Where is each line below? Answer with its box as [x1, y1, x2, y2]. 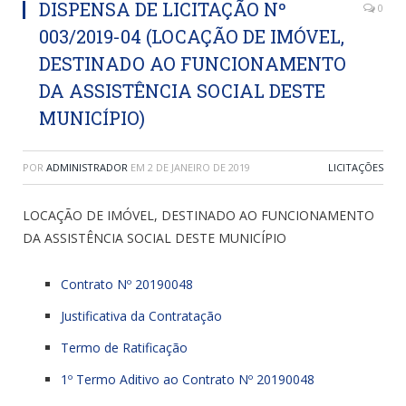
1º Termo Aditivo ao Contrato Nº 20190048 [61, 371, 314, 389]
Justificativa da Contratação [61, 307, 222, 325]
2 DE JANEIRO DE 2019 [148, 160, 250, 175]
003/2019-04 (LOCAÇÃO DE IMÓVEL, [39, 24, 344, 49]
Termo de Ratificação [61, 339, 188, 357]
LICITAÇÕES [328, 160, 383, 175]
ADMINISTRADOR [46, 160, 128, 175]
